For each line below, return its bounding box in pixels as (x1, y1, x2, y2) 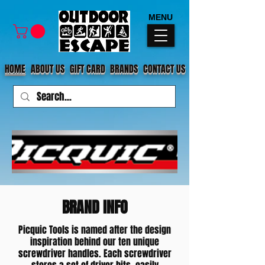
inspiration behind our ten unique (30, 235, 159, 249)
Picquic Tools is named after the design (18, 223, 171, 237)
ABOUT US (31, 62, 64, 76)
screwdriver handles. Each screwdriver (18, 247, 172, 261)
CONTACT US (143, 62, 185, 76)
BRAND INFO (62, 196, 128, 219)
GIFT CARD (70, 62, 105, 76)
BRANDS (110, 62, 138, 76)
